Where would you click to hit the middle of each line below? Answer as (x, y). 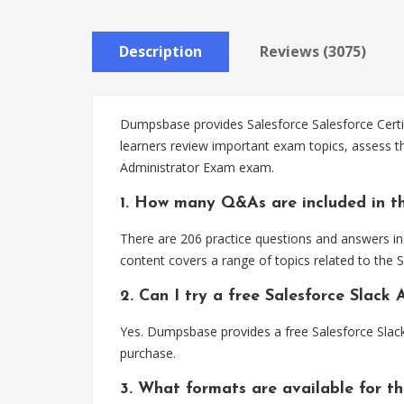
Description (161, 51)
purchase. (148, 353)
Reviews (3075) (313, 51)
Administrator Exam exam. (197, 167)
